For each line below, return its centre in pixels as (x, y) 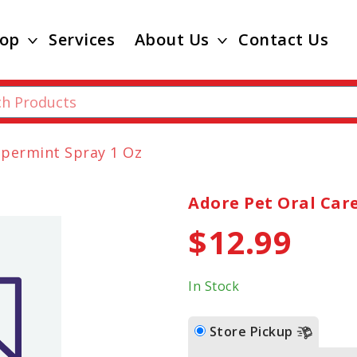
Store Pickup (253, 331)
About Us (172, 39)
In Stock (214, 286)
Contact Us (284, 39)
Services (82, 39)
